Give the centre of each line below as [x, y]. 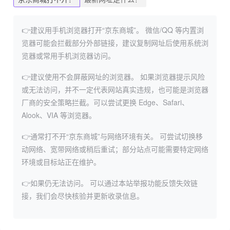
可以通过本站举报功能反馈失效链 [143, 183]
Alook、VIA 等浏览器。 [59, 115]
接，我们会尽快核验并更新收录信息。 [83, 195]
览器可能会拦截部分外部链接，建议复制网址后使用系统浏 [115, 42]
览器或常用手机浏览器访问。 [68, 55]
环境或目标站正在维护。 [61, 161]
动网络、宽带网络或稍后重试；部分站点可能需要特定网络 [115, 149]
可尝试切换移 [180, 136]
